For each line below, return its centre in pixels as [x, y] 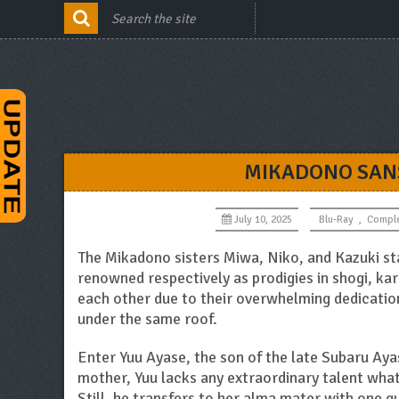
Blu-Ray [336, 220]
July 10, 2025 [263, 220]
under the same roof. [147, 319]
